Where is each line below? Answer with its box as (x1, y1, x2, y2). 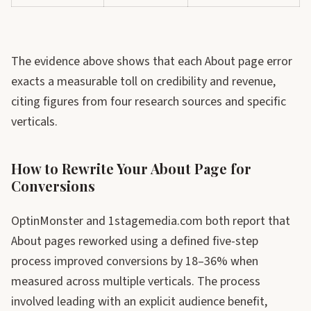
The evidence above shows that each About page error (11, 53, 292, 70)
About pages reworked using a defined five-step (11, 233, 258, 250)
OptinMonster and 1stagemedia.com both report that (11, 212, 290, 230)
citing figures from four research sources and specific (11, 93, 286, 110)
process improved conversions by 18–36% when (11, 253, 258, 270)
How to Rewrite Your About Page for (11, 159, 251, 178)
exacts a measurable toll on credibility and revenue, (11, 73, 276, 90)
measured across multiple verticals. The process (11, 273, 260, 290)
